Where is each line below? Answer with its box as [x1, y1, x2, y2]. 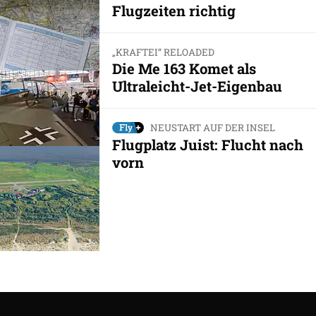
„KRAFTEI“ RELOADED [111, 45, 214, 59]
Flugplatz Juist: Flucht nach [111, 135, 303, 154]
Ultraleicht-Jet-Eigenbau [111, 76, 282, 95]
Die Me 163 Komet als [111, 59, 256, 78]
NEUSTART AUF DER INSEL [150, 121, 275, 134]
